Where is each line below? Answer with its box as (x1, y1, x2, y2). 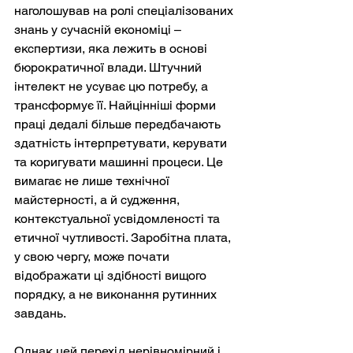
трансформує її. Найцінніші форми (14, 98, 219, 113)
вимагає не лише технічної (14, 173, 173, 189)
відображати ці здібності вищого (14, 268, 210, 284)
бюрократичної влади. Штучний (14, 60, 205, 76)
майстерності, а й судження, (14, 192, 183, 208)
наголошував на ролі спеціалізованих (14, 3, 236, 19)
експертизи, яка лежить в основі (14, 41, 210, 57)
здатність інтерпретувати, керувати (14, 136, 230, 151)
